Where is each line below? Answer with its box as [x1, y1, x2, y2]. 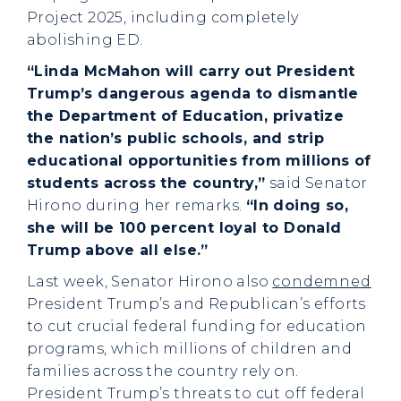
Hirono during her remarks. [27, 197, 246, 214]
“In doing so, [245, 197, 349, 214]
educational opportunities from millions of [27, 152, 371, 169]
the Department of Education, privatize [27, 107, 345, 124]
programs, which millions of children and [27, 340, 352, 357]
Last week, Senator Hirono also [27, 273, 273, 290]
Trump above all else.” [27, 242, 209, 259]
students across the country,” [27, 175, 266, 192]
